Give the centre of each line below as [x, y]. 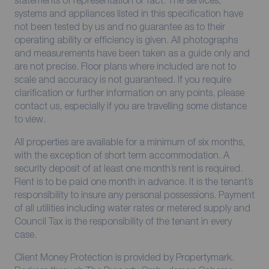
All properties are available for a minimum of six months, [129, 141]
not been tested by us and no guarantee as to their [119, 26]
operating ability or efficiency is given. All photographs [126, 39]
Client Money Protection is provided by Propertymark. [124, 257]
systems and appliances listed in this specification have [128, 13]
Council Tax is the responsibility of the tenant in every [123, 221]
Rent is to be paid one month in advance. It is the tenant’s [133, 181]
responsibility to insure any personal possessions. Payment [134, 194]
